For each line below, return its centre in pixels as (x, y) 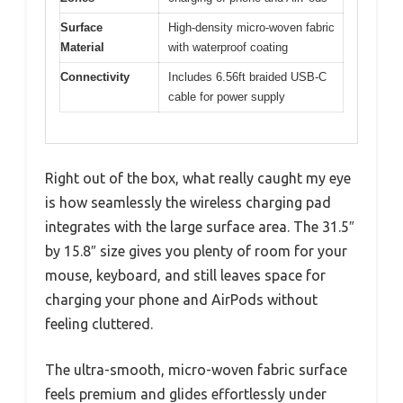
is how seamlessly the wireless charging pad (188, 203)
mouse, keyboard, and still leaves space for (185, 276)
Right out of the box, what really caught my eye (198, 179)
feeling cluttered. (99, 324)
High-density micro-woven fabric (251, 27)
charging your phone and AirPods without (181, 300)
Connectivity (95, 76)
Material (82, 47)
